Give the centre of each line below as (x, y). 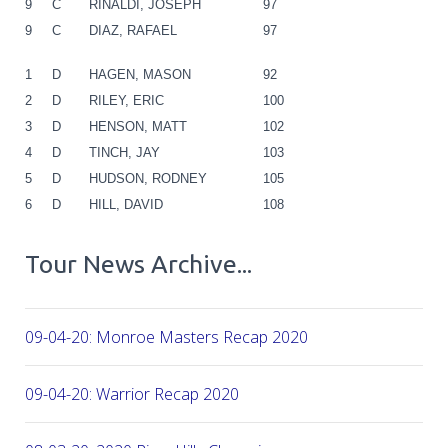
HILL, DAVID (126, 204)
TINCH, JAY (124, 152)
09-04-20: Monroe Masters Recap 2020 (166, 336)
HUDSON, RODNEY (148, 178)
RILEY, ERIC (126, 100)
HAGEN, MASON (140, 74)
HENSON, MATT (138, 126)
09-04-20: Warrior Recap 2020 (132, 393)
